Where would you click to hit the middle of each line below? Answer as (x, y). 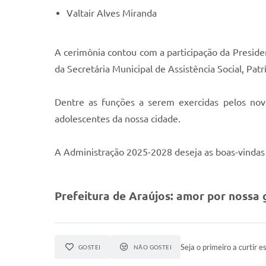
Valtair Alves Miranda (112, 13)
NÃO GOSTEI (153, 247)
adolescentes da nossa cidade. (118, 119)
